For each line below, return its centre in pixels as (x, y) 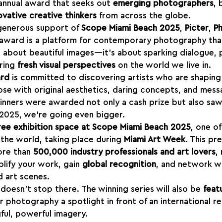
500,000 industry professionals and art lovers (124, 152)
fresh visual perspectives (66, 65)
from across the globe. (144, 15)
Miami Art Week (155, 139)
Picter (197, 28)
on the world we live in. (163, 65)
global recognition (119, 164)
